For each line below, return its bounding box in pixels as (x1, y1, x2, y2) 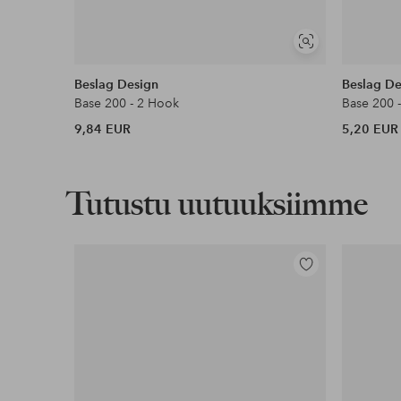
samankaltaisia (304, 56, 380, 71)
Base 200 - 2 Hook (74, 95, 180, 112)
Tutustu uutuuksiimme (65, 184, 368, 224)
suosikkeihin (293, 283, 364, 300)
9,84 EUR (74, 121, 132, 138)
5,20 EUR (342, 121, 399, 138)
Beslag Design (74, 76, 159, 93)
